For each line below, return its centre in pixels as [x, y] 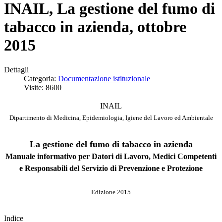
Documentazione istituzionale [104, 78]
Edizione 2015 [111, 192]
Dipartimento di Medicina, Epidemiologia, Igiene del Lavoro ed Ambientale [111, 117]
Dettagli [16, 69]
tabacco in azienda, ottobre [95, 27]
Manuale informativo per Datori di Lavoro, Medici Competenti [111, 156]
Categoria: [41, 78]
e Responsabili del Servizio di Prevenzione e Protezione [111, 168]
